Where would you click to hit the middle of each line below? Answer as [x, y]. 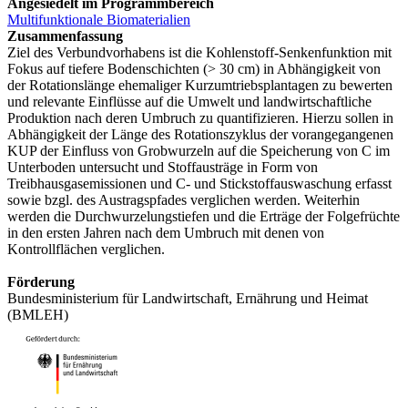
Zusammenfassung [65, 36]
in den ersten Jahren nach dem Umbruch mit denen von [166, 232]
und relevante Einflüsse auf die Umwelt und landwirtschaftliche [189, 101]
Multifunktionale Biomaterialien [99, 19]
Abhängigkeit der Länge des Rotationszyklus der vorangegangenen [200, 134]
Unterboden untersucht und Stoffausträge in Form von [163, 167]
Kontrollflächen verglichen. [86, 249]
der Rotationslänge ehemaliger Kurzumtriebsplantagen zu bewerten [200, 85]
